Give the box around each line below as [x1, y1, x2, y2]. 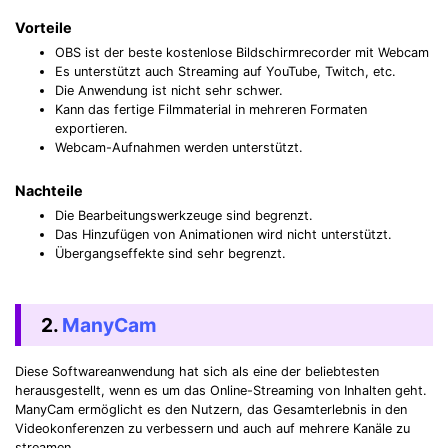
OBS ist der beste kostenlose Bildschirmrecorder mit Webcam [55, 44, 429, 60]
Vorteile [15, 19, 72, 37]
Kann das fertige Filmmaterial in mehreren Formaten [55, 101, 367, 117]
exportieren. [55, 120, 128, 136]
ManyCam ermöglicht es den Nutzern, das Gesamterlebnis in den [15, 402, 407, 418]
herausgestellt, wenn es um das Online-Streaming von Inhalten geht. [15, 383, 427, 399]
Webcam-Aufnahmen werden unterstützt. [55, 139, 303, 155]
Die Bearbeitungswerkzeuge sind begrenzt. [55, 207, 313, 223]
